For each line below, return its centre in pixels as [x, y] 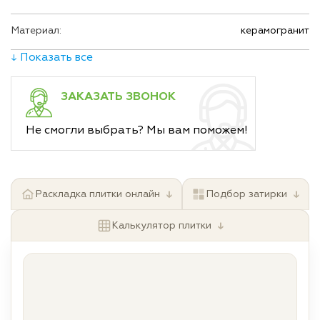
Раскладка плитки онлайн [97, 194]
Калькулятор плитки [161, 225]
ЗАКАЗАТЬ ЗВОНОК [118, 96]
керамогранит [275, 30]
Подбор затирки [247, 194]
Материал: [36, 30]
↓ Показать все [52, 57]
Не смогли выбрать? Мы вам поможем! [137, 130]
